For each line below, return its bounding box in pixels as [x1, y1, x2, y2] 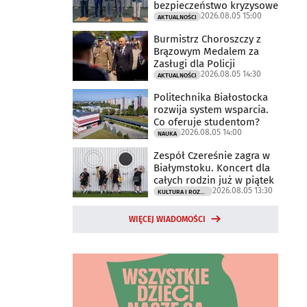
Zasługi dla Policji [153, 57, 235, 70]
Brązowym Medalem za [153, 45, 259, 58]
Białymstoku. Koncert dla [153, 161, 270, 174]
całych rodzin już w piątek [153, 173, 274, 186]
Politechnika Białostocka [153, 90, 268, 103]
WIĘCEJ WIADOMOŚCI [129, 214, 206, 224]
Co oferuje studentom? [153, 115, 260, 128]
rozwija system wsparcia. [153, 103, 269, 116]
